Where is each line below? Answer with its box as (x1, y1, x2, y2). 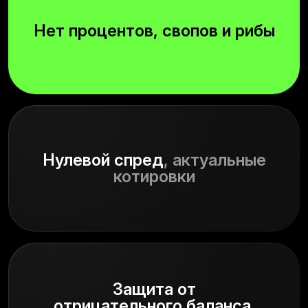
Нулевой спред (42, 149, 164, 170)
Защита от (112, 278, 196, 299)
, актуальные (163, 149, 266, 170)
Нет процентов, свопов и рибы (33, 20, 275, 41)
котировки (113, 166, 195, 186)
